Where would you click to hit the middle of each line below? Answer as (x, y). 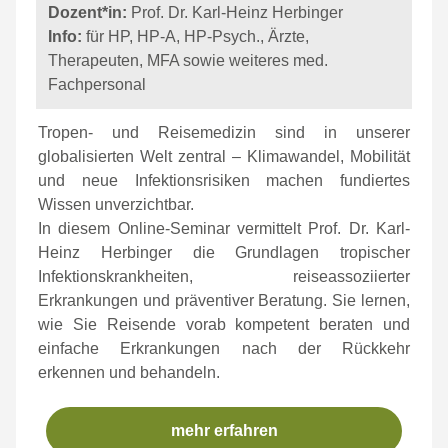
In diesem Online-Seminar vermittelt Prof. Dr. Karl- (224, 228)
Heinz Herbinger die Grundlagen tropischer (224, 252)
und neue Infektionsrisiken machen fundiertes (224, 180)
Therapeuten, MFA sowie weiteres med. (188, 60)
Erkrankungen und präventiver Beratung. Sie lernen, (224, 300)
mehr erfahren (224, 430)
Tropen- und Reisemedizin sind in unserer (224, 132)
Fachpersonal (97, 84)
